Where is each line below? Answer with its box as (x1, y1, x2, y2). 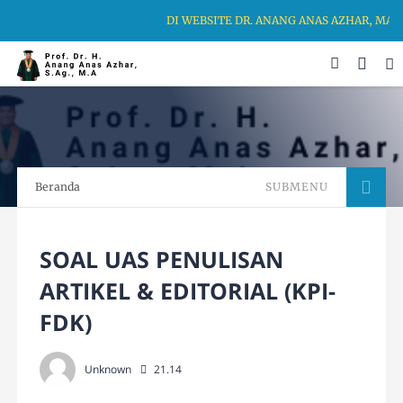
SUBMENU (264, 180, 328, 194)
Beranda (35, 180, 81, 194)
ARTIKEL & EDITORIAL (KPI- (40, 275, 336, 307)
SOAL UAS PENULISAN (40, 244, 284, 275)
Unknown (85, 362, 132, 378)
